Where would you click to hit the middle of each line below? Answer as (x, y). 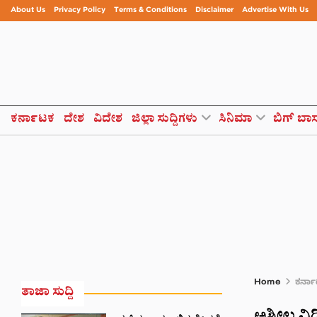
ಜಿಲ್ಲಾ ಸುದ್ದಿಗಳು (165, 120)
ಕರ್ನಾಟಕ (33, 120)
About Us (28, 11)
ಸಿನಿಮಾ (235, 120)
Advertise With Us (275, 11)
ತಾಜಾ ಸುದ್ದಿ (47, 293)
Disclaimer (214, 11)
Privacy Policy (80, 11)
